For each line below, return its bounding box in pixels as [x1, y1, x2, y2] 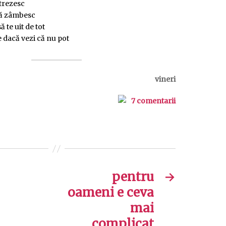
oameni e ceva [68, 185, 154, 200]
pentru [112, 169, 154, 185]
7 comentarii [131, 96, 176, 105]
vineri [155, 75, 176, 84]
